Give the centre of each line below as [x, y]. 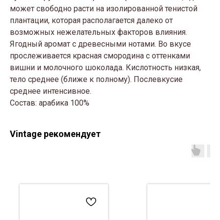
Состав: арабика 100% [50, 103]
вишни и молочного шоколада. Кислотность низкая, [105, 68]
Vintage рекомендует [55, 134]
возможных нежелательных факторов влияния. [98, 32]
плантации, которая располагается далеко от [91, 21]
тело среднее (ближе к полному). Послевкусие [96, 80]
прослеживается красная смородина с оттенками [100, 56]
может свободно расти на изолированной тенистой [104, 9]
